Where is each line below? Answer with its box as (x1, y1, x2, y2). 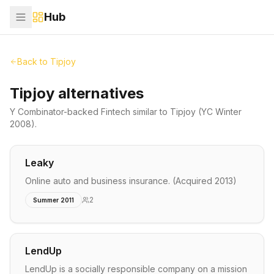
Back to (17, 56, 50, 67)
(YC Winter (196, 106, 242, 117)
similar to (130, 106, 170, 117)
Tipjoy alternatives (10, 84, 144, 102)
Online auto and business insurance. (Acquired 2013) (25, 176, 237, 186)
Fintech (101, 106, 130, 117)
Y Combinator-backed (10, 106, 101, 117)
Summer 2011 (33, 196, 74, 204)
